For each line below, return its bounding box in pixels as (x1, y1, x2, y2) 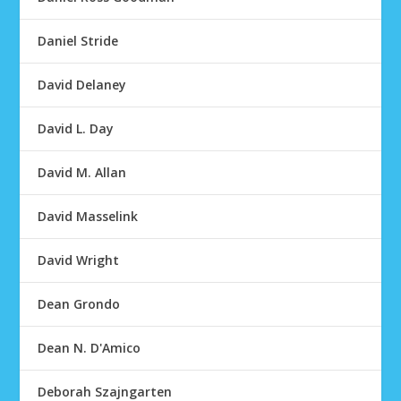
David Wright (38, 252, 120, 269)
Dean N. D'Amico (38, 339, 141, 356)
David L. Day (38, 120, 115, 137)
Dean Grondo (38, 295, 121, 312)
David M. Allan (38, 164, 127, 181)
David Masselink (38, 208, 139, 225)
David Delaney (38, 76, 127, 93)
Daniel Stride (38, 32, 119, 49)
